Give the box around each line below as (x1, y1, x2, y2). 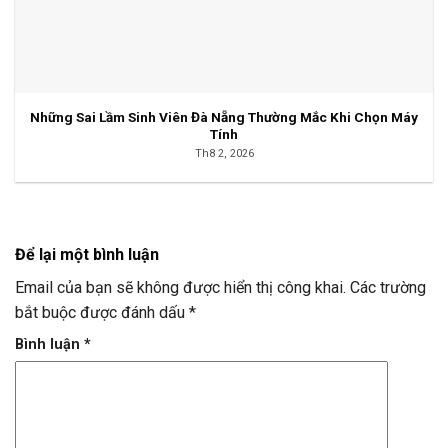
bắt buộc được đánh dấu (15, 302, 189, 322)
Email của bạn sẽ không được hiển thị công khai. (15, 277, 346, 297)
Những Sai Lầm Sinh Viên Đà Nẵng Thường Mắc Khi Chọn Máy (30, 109, 418, 126)
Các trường (350, 277, 426, 297)
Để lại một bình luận (15, 244, 159, 264)
